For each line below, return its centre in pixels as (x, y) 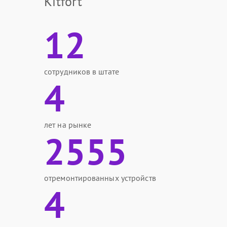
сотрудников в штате (82, 71)
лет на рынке (68, 125)
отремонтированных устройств (100, 178)
